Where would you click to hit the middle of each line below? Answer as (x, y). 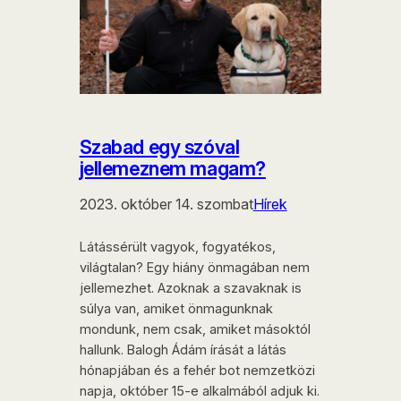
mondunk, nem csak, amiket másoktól (195, 330)
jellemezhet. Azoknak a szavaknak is (190, 289)
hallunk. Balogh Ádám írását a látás (183, 350)
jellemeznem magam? (172, 169)
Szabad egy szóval (159, 147)
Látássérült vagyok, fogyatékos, (177, 247)
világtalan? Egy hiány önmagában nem (194, 268)
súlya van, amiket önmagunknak (176, 309)
